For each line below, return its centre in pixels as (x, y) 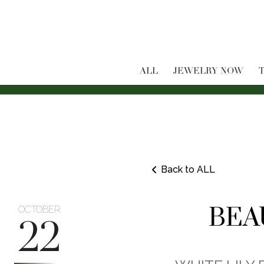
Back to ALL (188, 169)
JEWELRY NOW (208, 71)
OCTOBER (39, 209)
